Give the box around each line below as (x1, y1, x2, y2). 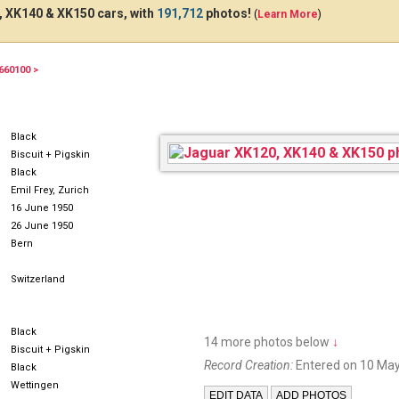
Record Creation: (204, 358, 293, 372)
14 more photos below (204, 335, 332, 349)
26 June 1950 (11, 220, 73, 232)
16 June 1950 (11, 202, 73, 214)
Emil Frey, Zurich (11, 184, 89, 196)
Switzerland (11, 273, 65, 285)
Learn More (257, 8, 318, 20)
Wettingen (11, 379, 59, 391)
